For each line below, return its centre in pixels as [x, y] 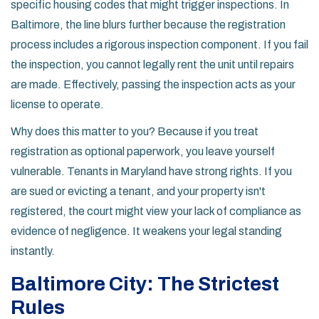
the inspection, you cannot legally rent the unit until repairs [152, 65]
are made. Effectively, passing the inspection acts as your [153, 85]
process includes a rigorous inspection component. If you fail [159, 45]
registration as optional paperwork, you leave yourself [143, 152]
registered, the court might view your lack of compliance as [156, 211]
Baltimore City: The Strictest [145, 284]
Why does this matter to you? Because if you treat [135, 132]
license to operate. [57, 105]
